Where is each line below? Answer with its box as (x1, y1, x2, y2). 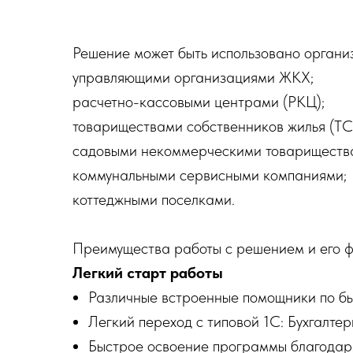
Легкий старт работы (72, 263, 223, 283)
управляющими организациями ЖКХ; (72, 68, 314, 87)
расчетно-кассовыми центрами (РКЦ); (72, 92, 325, 112)
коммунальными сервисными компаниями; (72, 165, 347, 185)
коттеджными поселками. (72, 190, 235, 210)
